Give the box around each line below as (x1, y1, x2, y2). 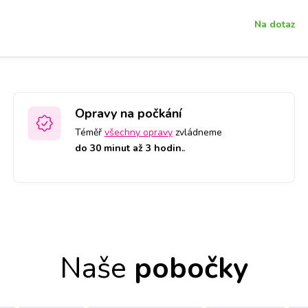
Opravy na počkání (75, 104, 181, 122)
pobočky (126, 248, 248, 288)
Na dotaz (254, 17, 296, 31)
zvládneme (173, 125, 222, 139)
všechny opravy (104, 125, 173, 139)
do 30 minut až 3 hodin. (75, 141, 184, 155)
